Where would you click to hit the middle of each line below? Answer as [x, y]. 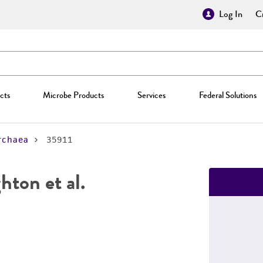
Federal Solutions [227, 95]
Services [151, 95]
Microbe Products [74, 95]
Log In [231, 14]
